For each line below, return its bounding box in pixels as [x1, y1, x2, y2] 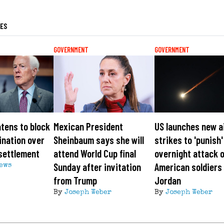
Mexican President [53, 120, 123, 133]
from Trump [53, 174, 97, 187]
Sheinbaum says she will [53, 133, 144, 146]
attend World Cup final [53, 147, 136, 160]
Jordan [154, 174, 181, 187]
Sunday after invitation [53, 160, 141, 173]
